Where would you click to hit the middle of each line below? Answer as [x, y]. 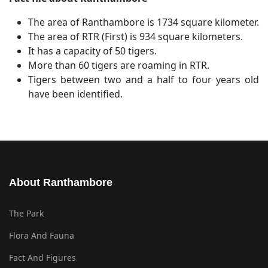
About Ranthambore [61, 183]
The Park [26, 214]
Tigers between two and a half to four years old [144, 80]
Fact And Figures [42, 258]
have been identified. [77, 94]
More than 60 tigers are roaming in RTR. [119, 66]
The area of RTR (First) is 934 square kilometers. [135, 37]
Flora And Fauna [42, 236]
